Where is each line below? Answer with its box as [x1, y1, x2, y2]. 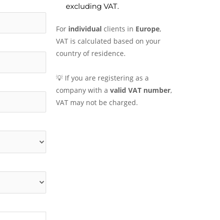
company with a [56, 85, 110, 95]
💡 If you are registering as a [56, 73, 149, 82]
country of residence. [56, 48, 126, 58]
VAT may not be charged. [56, 97, 138, 107]
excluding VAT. [66, 1, 119, 11]
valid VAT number [110, 85, 171, 95]
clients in [104, 24, 136, 33]
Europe [136, 24, 160, 33]
